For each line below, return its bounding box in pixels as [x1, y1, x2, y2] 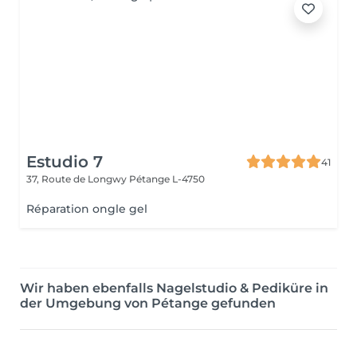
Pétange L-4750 [129, 173, 205, 185]
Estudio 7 [26, 152, 103, 171]
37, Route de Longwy [26, 173, 129, 185]
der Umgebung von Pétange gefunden [20, 296, 276, 311]
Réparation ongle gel [26, 202, 147, 216]
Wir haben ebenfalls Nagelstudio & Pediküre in [20, 280, 328, 296]
